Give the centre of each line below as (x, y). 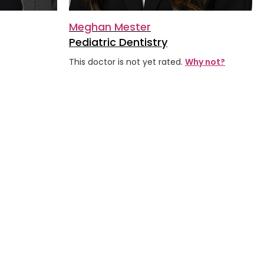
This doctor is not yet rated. (127, 62)
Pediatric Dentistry (118, 42)
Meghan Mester (110, 27)
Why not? (205, 62)
